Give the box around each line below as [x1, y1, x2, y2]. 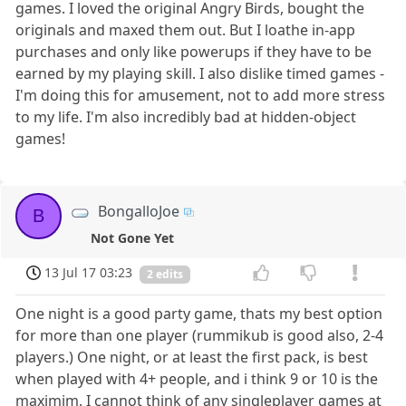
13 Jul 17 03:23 [44, 263, 133, 281]
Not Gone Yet [90, 229, 174, 246]
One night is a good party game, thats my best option [15, 303, 383, 324]
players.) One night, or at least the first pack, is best [15, 346, 369, 367]
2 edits [147, 266, 183, 282]
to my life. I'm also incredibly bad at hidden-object [15, 106, 357, 127]
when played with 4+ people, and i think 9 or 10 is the [15, 368, 379, 389]
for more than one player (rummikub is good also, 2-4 [15, 324, 384, 345]
